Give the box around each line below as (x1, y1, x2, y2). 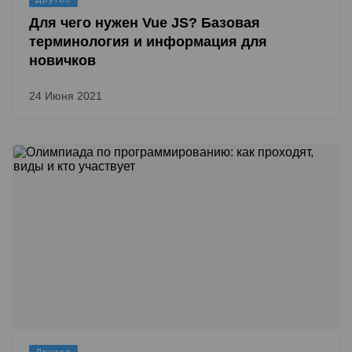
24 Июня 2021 (29, 90, 102, 103)
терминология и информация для (29, 34, 267, 50)
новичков (29, 53, 96, 69)
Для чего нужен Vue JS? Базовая (29, 15, 260, 31)
